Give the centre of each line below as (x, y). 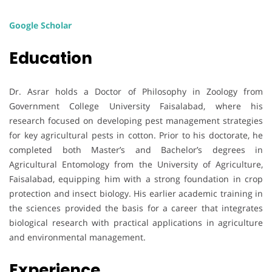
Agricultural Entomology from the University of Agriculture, (136, 164)
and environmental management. (77, 237)
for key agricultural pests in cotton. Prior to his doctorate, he (136, 135)
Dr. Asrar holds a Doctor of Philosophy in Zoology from (136, 91)
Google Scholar (40, 25)
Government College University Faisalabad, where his (136, 106)
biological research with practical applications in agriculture (136, 222)
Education (51, 58)
